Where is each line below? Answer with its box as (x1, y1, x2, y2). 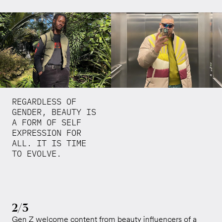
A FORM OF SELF (11, 116, 81, 128)
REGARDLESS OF (11, 96, 76, 107)
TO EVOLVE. (11, 148, 61, 159)
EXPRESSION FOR (11, 127, 81, 138)
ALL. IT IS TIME (11, 137, 86, 149)
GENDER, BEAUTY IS (11, 106, 96, 117)
